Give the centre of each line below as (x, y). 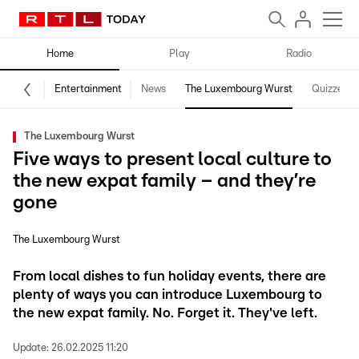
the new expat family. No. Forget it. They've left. (165, 313)
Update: (31, 348)
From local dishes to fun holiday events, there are (169, 276)
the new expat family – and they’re (164, 181)
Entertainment (88, 89)
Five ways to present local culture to (172, 159)
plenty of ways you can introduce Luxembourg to (167, 294)
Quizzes (330, 89)
